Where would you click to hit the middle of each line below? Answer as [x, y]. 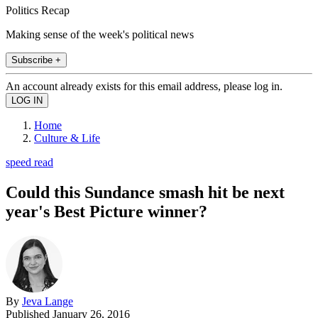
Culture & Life [67, 138]
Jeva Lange [48, 301]
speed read [29, 162]
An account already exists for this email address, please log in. [144, 86]
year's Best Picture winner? [106, 211]
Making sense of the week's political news [100, 34]
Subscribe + [36, 60]
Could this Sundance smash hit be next [145, 192]
